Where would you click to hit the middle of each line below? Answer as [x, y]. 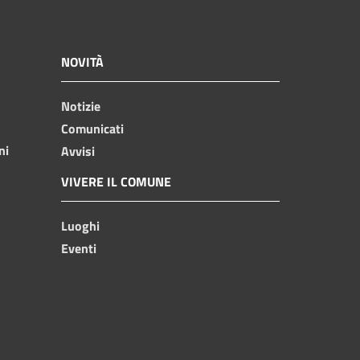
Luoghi [80, 225]
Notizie [81, 106]
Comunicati [92, 128]
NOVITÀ [82, 61]
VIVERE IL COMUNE [116, 181]
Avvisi [78, 151]
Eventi [79, 248]
